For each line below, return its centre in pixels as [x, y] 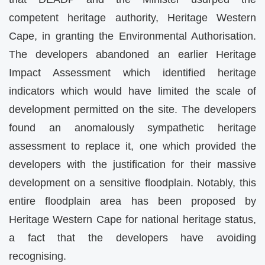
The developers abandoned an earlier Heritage [132, 55]
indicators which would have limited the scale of [132, 91]
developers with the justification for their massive [132, 165]
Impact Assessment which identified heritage [132, 73]
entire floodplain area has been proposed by [132, 201]
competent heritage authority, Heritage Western [132, 18]
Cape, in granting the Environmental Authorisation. [132, 36]
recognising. [38, 256]
